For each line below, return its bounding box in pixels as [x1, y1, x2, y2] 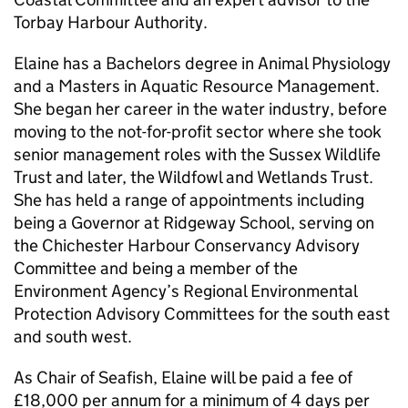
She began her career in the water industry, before [14, 98, 387, 119]
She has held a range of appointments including [14, 189, 364, 210]
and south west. [14, 326, 132, 347]
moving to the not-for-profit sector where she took [14, 121, 382, 142]
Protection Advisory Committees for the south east [14, 303, 390, 324]
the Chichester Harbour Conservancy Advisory [14, 235, 360, 256]
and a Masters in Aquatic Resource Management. [14, 76, 383, 97]
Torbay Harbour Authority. [14, 12, 208, 33]
